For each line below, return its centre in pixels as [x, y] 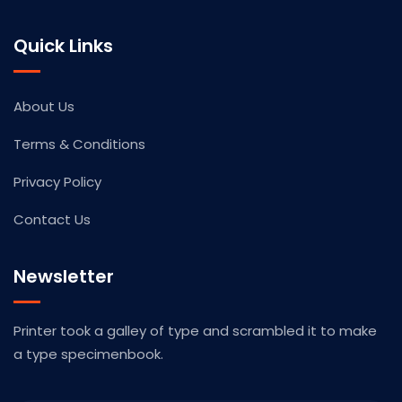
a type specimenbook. [88, 354]
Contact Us [52, 219]
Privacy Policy [57, 182]
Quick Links [63, 46]
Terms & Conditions [79, 144]
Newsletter [64, 276]
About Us [44, 106]
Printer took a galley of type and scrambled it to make [195, 331]
